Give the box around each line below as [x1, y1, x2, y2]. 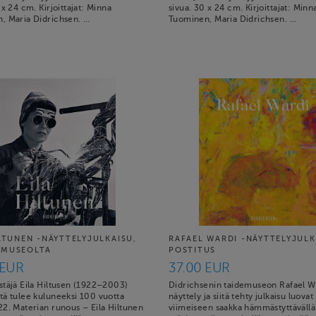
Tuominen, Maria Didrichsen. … [169, 14, 296, 24]
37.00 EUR [169, 260, 230, 275]
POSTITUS [169, 245, 217, 255]
